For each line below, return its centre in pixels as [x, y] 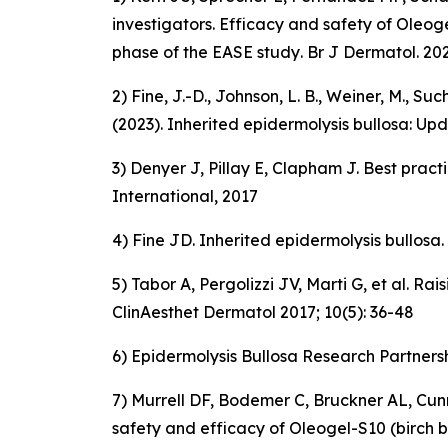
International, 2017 [185, 196]
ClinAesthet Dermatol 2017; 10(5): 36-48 [263, 312]
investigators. [165, 24]
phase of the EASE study [206, 52]
